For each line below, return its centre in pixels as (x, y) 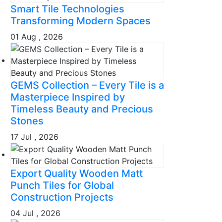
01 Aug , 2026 (37, 36)
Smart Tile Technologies (67, 9)
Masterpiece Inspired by (68, 97)
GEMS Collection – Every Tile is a (87, 85)
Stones (27, 121)
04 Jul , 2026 (35, 213)
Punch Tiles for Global (62, 185)
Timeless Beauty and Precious (82, 109)
